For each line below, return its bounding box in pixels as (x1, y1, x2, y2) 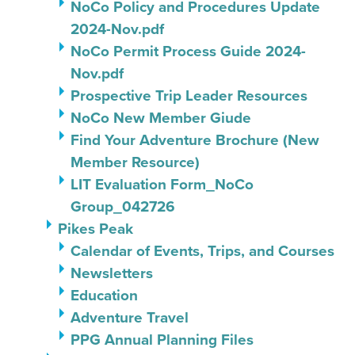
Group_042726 (71, 195, 175, 218)
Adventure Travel (71, 306, 189, 329)
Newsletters (71, 261, 153, 284)
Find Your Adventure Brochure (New (71, 128, 319, 151)
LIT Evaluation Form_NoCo (71, 173, 254, 196)
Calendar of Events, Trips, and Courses (71, 239, 334, 262)
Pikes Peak (58, 217, 133, 240)
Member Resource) (71, 151, 200, 174)
